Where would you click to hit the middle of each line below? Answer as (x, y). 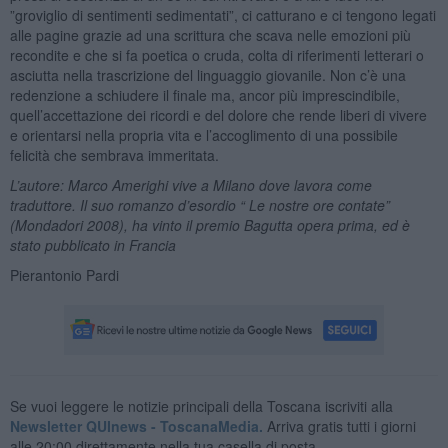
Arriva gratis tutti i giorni (339, 425)
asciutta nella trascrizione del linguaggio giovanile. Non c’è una (207, 74)
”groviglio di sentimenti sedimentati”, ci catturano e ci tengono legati (222, 14)
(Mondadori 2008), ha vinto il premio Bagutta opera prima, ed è (209, 224)
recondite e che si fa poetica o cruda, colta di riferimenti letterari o (216, 54)
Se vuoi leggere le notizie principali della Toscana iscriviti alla (201, 405)
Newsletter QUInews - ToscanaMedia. (136, 425)
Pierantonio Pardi (64, 274)
